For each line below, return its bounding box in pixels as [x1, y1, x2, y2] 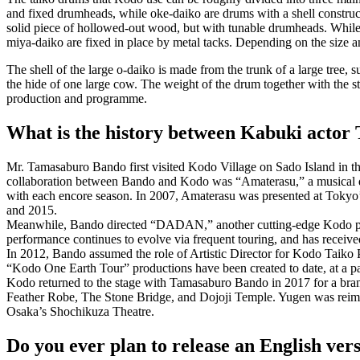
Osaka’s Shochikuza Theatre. [6, 305, 154, 319]
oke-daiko [150, 6, 201, 21]
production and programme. [6, 92, 147, 106]
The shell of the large [6, 63, 117, 77]
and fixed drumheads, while [6, 6, 150, 21]
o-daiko [117, 63, 155, 77]
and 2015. [6, 203, 57, 218]
